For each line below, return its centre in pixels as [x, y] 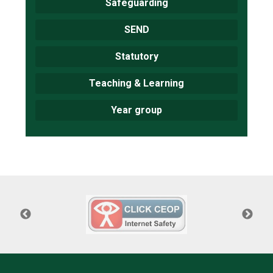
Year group [136, 110]
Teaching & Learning [136, 83]
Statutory [136, 56]
